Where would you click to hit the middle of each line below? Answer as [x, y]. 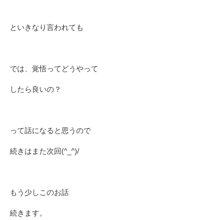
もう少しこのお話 [39, 192]
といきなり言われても [47, 27]
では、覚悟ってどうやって [54, 69]
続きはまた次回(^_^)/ [44, 151]
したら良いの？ [36, 89]
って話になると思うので [50, 131]
